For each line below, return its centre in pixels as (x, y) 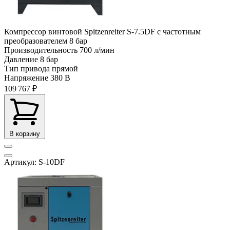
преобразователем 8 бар (46, 41)
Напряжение (26, 78)
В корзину (25, 133)
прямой (65, 68)
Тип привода (27, 68)
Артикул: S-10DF (34, 162)
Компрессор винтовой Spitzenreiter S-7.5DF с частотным (102, 31)
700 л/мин (97, 50)
